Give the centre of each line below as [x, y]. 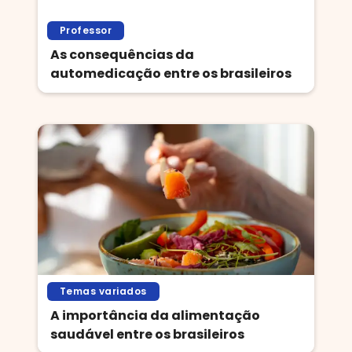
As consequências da [122, 55]
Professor [86, 30]
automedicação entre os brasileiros [171, 73]
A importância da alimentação [155, 315]
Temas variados [103, 291]
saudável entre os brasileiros [147, 334]
